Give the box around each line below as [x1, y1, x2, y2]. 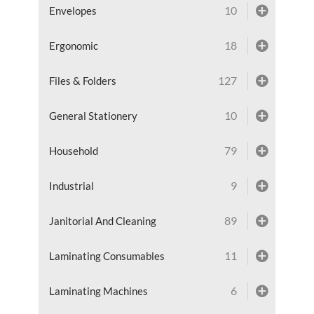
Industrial [48, 179, 94, 192]
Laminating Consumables [48, 249, 165, 262]
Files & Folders [48, 74, 116, 87]
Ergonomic [48, 39, 98, 52]
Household [48, 144, 98, 157]
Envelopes [48, 4, 97, 17]
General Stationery [48, 109, 137, 122]
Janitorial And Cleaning [48, 214, 156, 227]
